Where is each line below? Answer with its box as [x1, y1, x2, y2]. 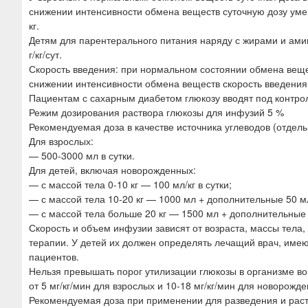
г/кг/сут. [29, 47, 62, 61]
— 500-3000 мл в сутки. [29, 148, 135, 162]
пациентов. [29, 249, 79, 263]
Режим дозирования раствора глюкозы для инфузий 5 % [29, 104, 284, 119]
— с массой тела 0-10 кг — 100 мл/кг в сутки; [29, 177, 232, 191]
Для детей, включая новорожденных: [29, 162, 196, 177]
